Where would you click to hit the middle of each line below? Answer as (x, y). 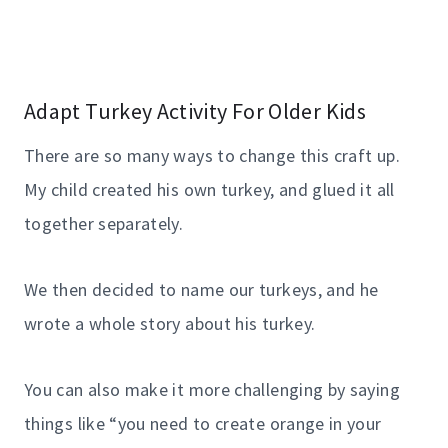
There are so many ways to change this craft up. (212, 155)
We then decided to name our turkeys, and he (201, 289)
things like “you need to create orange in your (203, 423)
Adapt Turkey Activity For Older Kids (195, 110)
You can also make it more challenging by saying (212, 389)
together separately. (104, 223)
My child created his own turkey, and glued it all (209, 189)
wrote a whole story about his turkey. (170, 323)
